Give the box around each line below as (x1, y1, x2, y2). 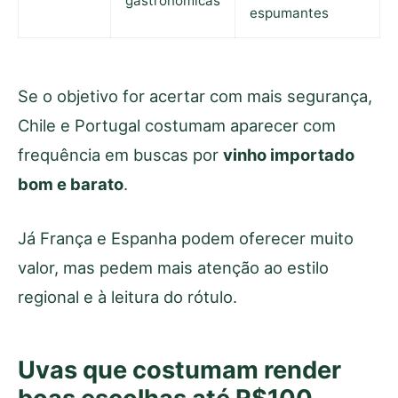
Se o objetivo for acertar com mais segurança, (18, 85, 372, 106)
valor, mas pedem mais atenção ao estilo (18, 257, 329, 277)
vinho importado (223, 144, 354, 164)
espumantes (250, 4, 329, 22)
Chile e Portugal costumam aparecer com (18, 115, 336, 135)
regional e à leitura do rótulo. (18, 286, 237, 306)
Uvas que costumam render (18, 354, 341, 385)
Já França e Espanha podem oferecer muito (18, 227, 354, 248)
